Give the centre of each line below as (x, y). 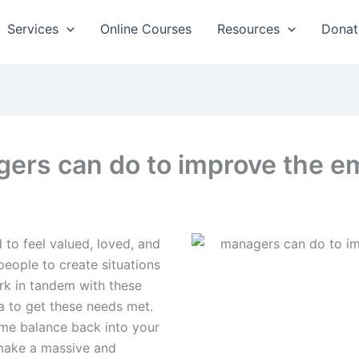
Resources (248, 28)
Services (33, 28)
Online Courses (146, 28)
